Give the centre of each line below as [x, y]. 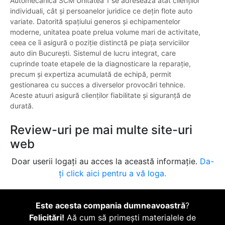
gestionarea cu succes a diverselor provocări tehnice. [98, 85]
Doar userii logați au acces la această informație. [105, 161]
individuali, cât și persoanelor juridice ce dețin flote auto [101, 11]
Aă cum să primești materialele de [130, 218]
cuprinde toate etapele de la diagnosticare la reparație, [100, 64]
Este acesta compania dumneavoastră [110, 206]
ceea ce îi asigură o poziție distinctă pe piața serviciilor [100, 43]
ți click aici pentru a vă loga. [113, 174]
